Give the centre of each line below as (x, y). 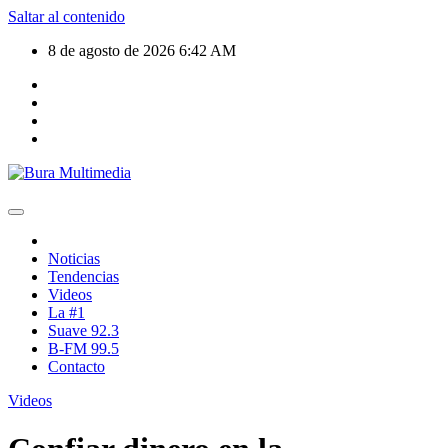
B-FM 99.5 (83, 348)
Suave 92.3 (83, 330)
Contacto (76, 366)
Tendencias (83, 276)
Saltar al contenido (66, 16)
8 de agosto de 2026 (113, 50)
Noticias (74, 258)
